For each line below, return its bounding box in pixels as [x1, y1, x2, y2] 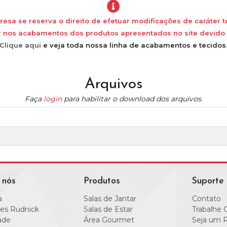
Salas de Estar [83, 205, 133, 214]
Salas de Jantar [83, 194, 136, 204]
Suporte [192, 176, 224, 186]
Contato [192, 194, 221, 204]
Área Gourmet [83, 215, 134, 225]
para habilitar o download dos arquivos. [61, 94, 203, 104]
